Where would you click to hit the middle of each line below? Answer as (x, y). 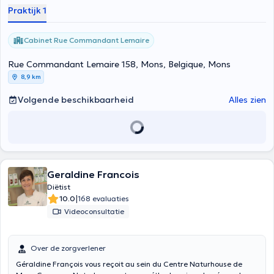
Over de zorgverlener (68, 248)
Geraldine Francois (93, 174)
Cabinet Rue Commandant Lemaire (87, 40)
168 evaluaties (103, 198)
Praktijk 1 (27, 10)
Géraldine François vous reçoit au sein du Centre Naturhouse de (129, 264)
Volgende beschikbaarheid (76, 100)
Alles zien (247, 100)
